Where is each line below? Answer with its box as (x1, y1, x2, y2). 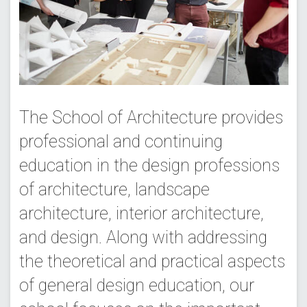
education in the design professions (19, 155, 280, 175)
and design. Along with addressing (19, 227, 267, 247)
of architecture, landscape (19, 179, 210, 199)
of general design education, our (19, 275, 254, 295)
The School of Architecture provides (19, 107, 283, 127)
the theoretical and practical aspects (19, 251, 285, 271)
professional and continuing (19, 131, 223, 151)
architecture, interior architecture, (19, 203, 264, 223)
